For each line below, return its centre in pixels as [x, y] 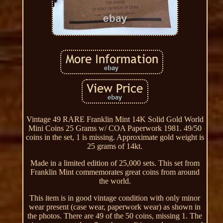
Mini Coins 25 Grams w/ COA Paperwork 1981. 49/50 [115, 128]
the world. [115, 181]
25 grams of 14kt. [115, 146]
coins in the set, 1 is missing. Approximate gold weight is [115, 137]
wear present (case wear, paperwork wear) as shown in [115, 207]
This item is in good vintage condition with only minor [115, 198]
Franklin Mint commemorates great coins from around [115, 172]
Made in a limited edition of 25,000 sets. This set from [115, 163]
